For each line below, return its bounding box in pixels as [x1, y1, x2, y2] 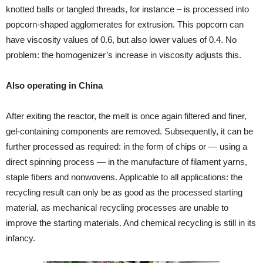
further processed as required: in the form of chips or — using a [6, 141, 247, 151]
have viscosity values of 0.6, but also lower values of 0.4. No [6, 35, 237, 45]
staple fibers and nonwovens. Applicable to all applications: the [6, 172, 242, 182]
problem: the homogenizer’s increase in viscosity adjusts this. [6, 50, 241, 60]
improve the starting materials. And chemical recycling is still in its [6, 218, 256, 228]
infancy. [6, 233, 35, 243]
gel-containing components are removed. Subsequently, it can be [6, 126, 253, 136]
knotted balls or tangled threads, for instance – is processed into [6, 4, 249, 14]
